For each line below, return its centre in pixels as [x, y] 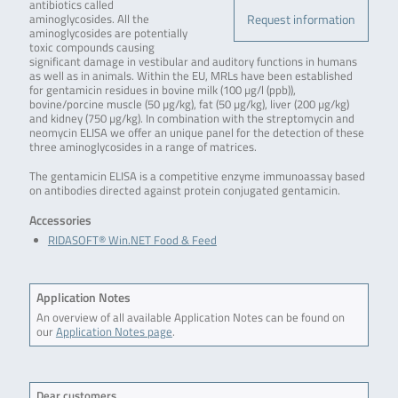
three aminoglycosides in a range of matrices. [143, 147]
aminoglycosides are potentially [108, 34]
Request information [302, 20]
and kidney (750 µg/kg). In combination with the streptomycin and [191, 119]
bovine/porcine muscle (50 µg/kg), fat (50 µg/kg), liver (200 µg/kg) [189, 105]
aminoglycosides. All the [89, 20]
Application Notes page [114, 331]
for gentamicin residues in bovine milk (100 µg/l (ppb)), [162, 91]
